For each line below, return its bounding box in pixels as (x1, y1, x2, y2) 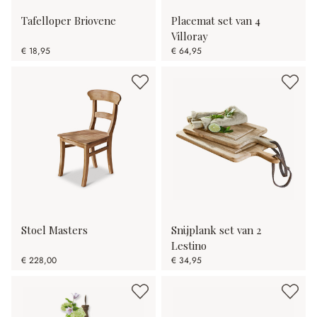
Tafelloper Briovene (21, 13, 116, 28)
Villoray (171, 29, 207, 44)
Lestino (171, 238, 207, 253)
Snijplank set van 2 (171, 223, 261, 238)
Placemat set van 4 (171, 13, 260, 28)
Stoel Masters (21, 223, 88, 238)
